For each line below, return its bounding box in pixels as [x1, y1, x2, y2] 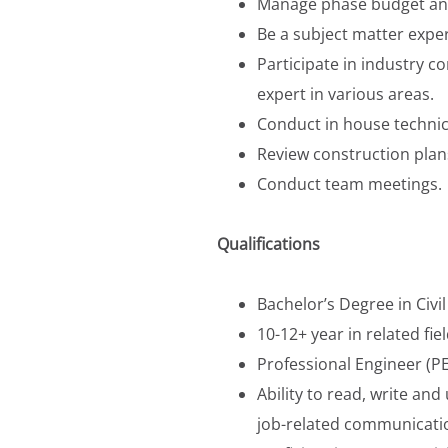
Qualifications [217, 232, 320, 255]
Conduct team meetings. [257, 172, 442, 195]
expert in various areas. [257, 82, 434, 105]
